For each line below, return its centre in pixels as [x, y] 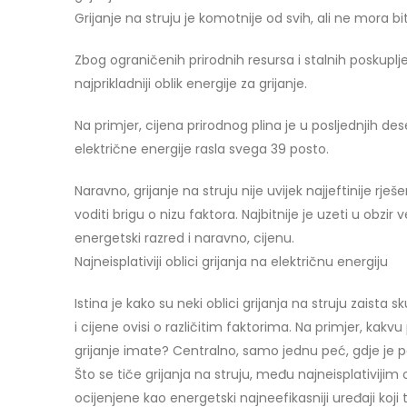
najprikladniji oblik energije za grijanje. [191, 83]
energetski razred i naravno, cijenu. [184, 238]
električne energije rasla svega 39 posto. [202, 149]
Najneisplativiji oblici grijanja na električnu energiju [231, 261]
